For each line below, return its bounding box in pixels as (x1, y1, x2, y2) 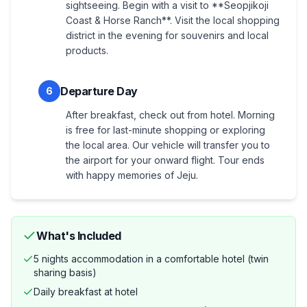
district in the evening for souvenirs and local (66, 29, 269, 41)
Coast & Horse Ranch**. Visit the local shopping (66, 14, 280, 26)
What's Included (36, 228, 121, 243)
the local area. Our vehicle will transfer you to (66, 138, 270, 151)
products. (66, 44, 108, 56)
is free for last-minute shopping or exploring (66, 123, 265, 136)
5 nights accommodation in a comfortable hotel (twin (34, 252, 269, 265)
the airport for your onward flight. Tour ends (66, 153, 265, 166)
